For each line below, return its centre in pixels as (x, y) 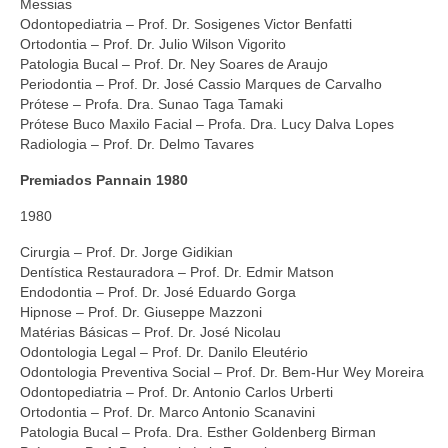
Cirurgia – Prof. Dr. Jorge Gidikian (126, 251)
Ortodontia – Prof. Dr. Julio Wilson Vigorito (153, 43)
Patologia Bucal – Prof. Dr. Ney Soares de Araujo (174, 63)
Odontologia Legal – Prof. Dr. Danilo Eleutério (164, 351)
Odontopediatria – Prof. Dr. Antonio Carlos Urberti (176, 391)
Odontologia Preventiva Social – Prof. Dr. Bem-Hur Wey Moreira (222, 371)
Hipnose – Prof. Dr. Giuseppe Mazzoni (141, 311)
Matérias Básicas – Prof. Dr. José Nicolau (150, 331)
